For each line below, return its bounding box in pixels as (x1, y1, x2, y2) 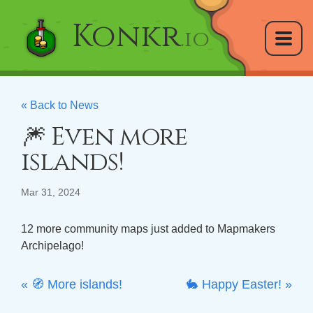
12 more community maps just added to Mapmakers (21, 223, 275, 235)
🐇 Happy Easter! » (186, 277, 292, 291)
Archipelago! (21, 240, 84, 252)
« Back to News (21, 99, 99, 111)
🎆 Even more (21, 120, 187, 154)
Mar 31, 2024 (21, 187, 80, 198)
